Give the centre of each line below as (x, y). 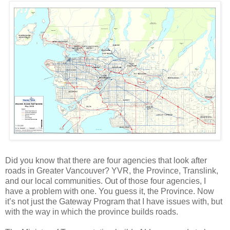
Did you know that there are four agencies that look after (106, 160)
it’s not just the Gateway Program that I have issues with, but (114, 201)
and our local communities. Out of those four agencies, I (106, 181)
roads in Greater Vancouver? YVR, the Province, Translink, (112, 170)
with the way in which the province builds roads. (92, 212)
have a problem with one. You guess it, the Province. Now (110, 191)
